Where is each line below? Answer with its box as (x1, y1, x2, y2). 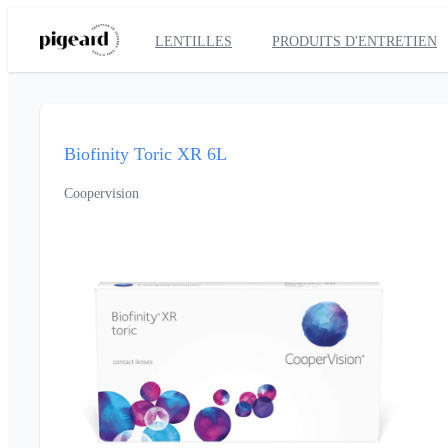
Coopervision (64, 186, 139, 201)
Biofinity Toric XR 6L (64, 144, 227, 164)
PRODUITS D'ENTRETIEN (272, 34, 438, 49)
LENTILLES (155, 34, 233, 49)
